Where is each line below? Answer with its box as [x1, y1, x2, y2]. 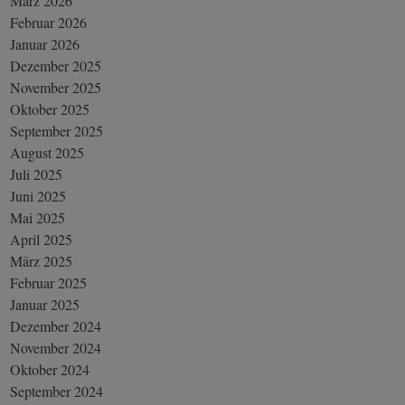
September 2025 [10, 120, 104, 140]
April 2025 [10, 229, 73, 249]
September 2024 [10, 381, 104, 400]
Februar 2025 [10, 272, 88, 292]
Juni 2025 [10, 185, 67, 205]
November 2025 [10, 77, 102, 97]
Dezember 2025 [10, 55, 102, 75]
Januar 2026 [10, 33, 80, 53]
